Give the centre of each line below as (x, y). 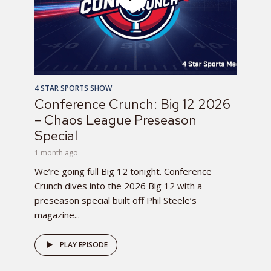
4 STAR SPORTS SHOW (73, 88)
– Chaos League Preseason (116, 120)
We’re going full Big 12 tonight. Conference (123, 171)
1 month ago (56, 152)
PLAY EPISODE (84, 244)
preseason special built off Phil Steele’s (116, 200)
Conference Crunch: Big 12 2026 (132, 104)
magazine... (57, 214)
